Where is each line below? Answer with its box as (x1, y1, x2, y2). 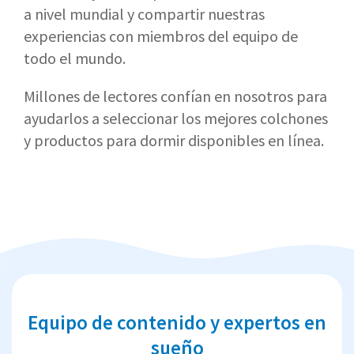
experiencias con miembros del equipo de (24, 25, 298, 46)
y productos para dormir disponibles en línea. (24, 130, 324, 150)
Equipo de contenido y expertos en (28, 309, 326, 335)
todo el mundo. (24, 47, 126, 68)
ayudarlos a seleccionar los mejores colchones (24, 107, 328, 128)
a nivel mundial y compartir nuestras (24, 3, 265, 24)
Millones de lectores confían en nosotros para (24, 85, 327, 106)
